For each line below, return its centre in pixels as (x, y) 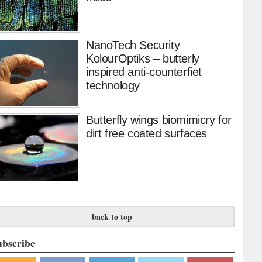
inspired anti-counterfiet (144, 72)
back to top (112, 217)
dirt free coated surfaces (146, 134)
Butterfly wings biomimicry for (159, 120)
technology (113, 86)
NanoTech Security (133, 45)
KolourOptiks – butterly (143, 59)
